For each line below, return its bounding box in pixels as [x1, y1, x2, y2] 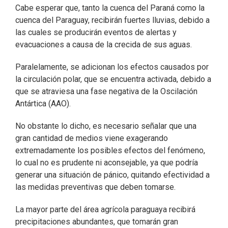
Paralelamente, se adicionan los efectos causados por [15, 62, 209, 72]
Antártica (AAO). [15, 98, 71, 108]
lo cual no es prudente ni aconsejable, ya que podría [15, 157, 198, 167]
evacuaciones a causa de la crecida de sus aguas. [15, 39, 192, 49]
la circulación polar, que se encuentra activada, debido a [15, 74, 211, 84]
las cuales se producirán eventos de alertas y [15, 27, 177, 37]
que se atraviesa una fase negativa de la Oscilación [15, 86, 197, 96]
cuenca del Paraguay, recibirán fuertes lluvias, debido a [15, 15, 210, 25]
